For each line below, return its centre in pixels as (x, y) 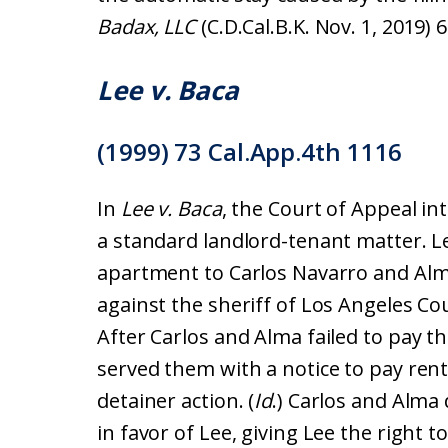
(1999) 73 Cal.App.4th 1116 (250, 151)
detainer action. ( (176, 400)
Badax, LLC (149, 26)
